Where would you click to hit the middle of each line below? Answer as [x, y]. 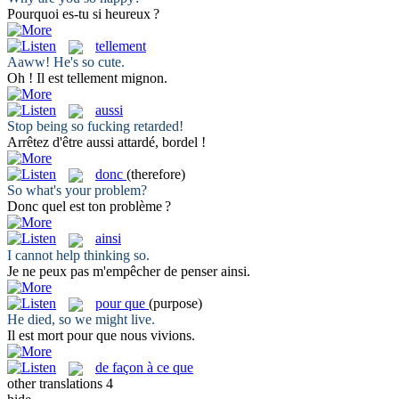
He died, [33, 320]
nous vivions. [156, 336]
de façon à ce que [144, 368]
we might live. [113, 320]
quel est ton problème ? [105, 207]
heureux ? [130, 13]
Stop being [39, 126]
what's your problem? [85, 191]
